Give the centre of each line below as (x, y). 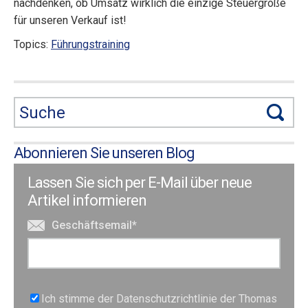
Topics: (32, 44)
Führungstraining (90, 44)
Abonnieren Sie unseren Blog (104, 153)
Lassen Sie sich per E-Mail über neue (140, 183)
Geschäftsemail (92, 225)
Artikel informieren (87, 200)
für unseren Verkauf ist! (70, 20)
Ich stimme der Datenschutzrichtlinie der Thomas (159, 299)
